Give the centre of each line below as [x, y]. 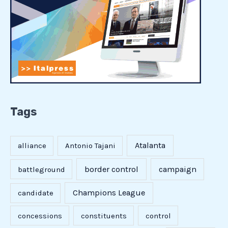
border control [111, 169]
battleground [41, 169]
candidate [35, 193]
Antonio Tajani [90, 146]
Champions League [109, 193]
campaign [177, 169]
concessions [40, 216]
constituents [104, 216]
